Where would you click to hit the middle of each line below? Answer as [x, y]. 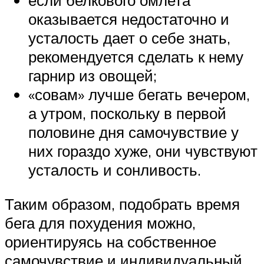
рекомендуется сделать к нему [136, 57]
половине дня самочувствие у [133, 132]
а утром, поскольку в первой [127, 113]
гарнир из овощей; [93, 76]
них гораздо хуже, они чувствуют [143, 151]
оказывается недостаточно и [129, 19]
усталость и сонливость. [115, 170]
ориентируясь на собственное [110, 242]
